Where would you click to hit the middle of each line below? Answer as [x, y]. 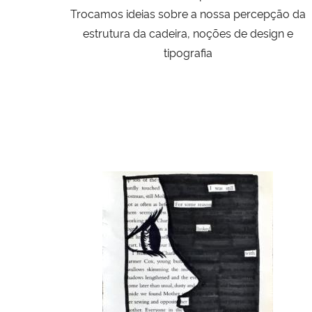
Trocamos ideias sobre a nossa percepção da [188, 13]
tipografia [188, 52]
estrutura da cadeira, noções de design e [188, 32]
